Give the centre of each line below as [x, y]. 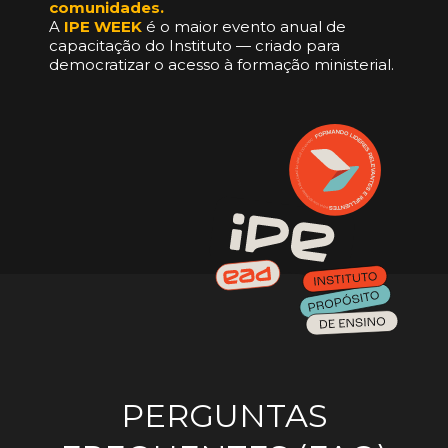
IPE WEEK [103, 26]
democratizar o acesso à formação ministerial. [221, 64]
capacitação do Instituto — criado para [194, 45]
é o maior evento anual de [244, 26]
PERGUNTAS [224, 416]
